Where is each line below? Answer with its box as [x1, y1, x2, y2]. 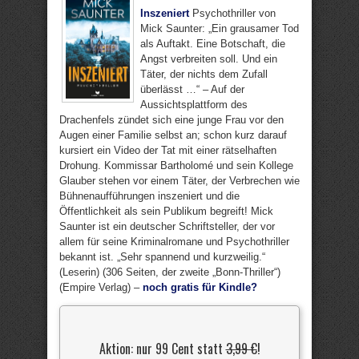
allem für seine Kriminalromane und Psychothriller [59, 236, 289, 248]
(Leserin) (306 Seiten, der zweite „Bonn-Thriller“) [59, 266, 280, 278]
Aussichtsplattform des [140, 99, 248, 111]
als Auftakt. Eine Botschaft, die [140, 38, 285, 50]
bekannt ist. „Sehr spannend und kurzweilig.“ [59, 251, 265, 263]
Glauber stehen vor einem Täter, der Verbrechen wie [59, 175, 300, 187]
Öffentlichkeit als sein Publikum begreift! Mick [59, 205, 273, 217]
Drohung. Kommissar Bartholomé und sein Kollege [59, 159, 293, 171]
